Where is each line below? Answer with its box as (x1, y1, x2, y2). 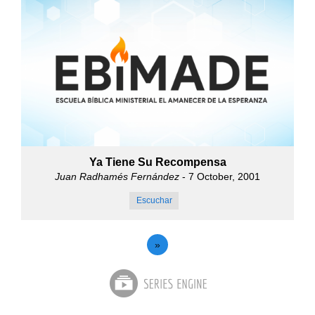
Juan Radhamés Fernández (55, 171, 179, 183)
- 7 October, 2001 (179, 171, 260, 183)
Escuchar (136, 195, 172, 206)
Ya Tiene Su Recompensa (89, 156, 226, 169)
